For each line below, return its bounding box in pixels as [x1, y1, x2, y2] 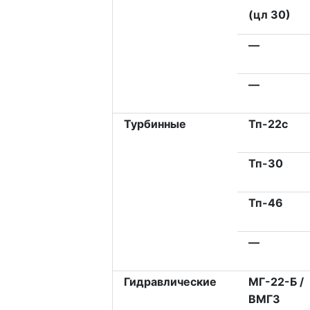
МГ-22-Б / [248, 275, 304, 289]
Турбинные [123, 117, 186, 131]
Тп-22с [248, 117, 288, 131]
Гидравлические [123, 275, 217, 289]
